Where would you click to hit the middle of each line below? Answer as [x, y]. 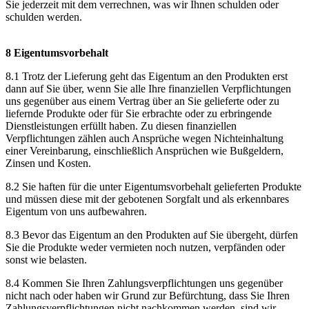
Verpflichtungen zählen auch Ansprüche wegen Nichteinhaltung [144, 138]
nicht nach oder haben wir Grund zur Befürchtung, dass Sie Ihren [148, 295]
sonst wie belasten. [46, 259]
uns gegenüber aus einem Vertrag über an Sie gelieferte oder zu [142, 101]
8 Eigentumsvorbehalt [57, 52]
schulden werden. [44, 17]
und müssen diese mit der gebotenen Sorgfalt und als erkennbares [147, 199]
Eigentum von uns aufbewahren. [76, 211]
